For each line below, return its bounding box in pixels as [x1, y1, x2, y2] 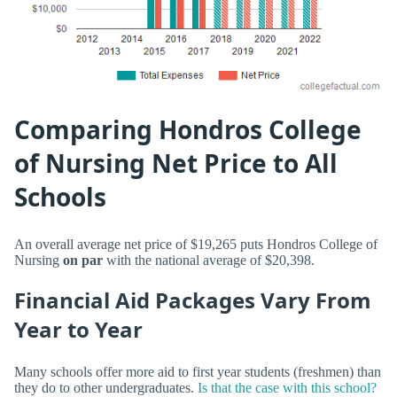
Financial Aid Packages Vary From [14, 285, 371, 315]
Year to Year [14, 315, 143, 345]
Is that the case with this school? [198, 379, 377, 395]
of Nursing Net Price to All [14, 146, 338, 181]
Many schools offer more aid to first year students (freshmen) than [14, 363, 381, 379]
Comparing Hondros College [14, 113, 362, 147]
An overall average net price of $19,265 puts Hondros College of [14, 236, 378, 252]
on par [59, 252, 103, 268]
